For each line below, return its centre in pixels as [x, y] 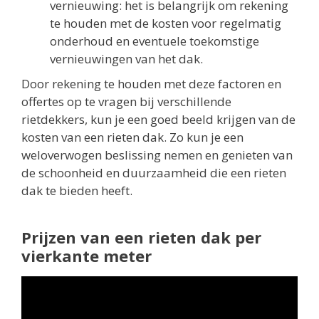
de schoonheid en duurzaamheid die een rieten [154, 172]
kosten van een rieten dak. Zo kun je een [132, 137]
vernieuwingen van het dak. [126, 58]
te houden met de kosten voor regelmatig [166, 23]
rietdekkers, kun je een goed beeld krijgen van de [158, 119]
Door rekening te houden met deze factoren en [151, 83]
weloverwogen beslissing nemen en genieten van [157, 155]
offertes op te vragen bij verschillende [126, 101]
